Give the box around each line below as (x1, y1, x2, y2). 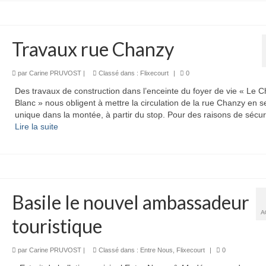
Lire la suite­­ (14, 121, 58, 131)
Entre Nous (140, 246, 173, 254)
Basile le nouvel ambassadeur (11, 190, 249, 214)
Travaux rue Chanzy (11, 37, 174, 61)
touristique (11, 214, 106, 237)
